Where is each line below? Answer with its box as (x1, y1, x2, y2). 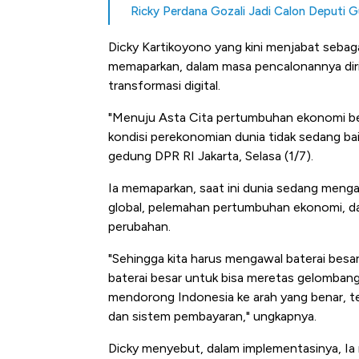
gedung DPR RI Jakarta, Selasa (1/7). (108, 148, 313, 164)
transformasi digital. (108, 78, 220, 94)
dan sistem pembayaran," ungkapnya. (108, 309, 317, 325)
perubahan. (108, 219, 171, 235)
